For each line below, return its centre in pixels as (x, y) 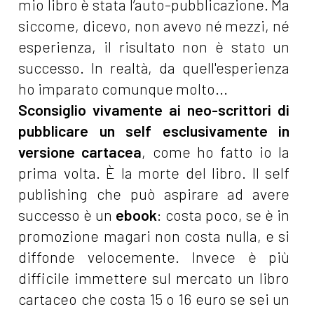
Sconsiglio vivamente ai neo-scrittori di (154, 110)
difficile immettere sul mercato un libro (154, 278)
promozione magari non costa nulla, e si (154, 236)
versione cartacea (80, 152)
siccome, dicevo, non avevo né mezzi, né (154, 26)
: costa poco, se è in (224, 215)
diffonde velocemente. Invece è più (154, 257)
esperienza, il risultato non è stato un (154, 47)
